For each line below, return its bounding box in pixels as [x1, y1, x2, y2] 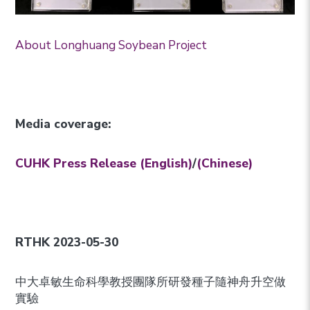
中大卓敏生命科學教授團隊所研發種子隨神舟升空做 [15, 274, 286, 291]
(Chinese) [197, 156, 253, 172]
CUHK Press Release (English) [15, 156, 193, 172]
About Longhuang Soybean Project [15, 37, 208, 54]
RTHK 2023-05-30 [15, 235, 119, 251]
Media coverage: [15, 116, 111, 133]
